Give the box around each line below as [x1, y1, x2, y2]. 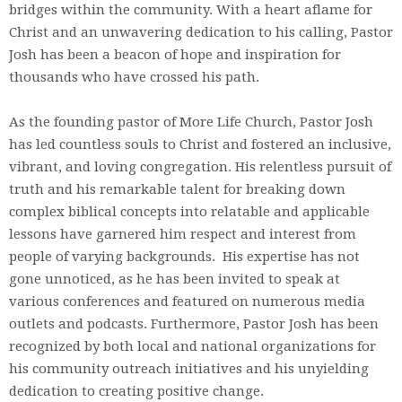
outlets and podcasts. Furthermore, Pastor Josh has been [9, 316, 379, 332]
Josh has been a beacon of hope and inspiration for [9, 47, 341, 63]
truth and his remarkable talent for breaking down [9, 181, 345, 197]
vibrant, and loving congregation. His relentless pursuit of [9, 159, 391, 175]
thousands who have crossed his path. [9, 69, 259, 85]
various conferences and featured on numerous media [9, 293, 365, 310]
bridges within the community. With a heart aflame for [9, 2, 372, 18]
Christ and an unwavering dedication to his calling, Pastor [9, 24, 393, 40]
